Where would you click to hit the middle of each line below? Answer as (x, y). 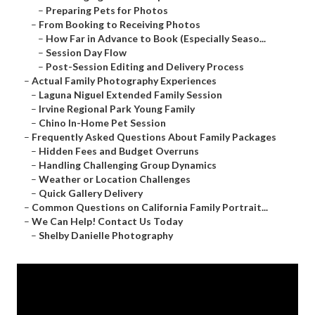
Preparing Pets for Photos (107, 11)
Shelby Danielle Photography (106, 236)
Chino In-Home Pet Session (102, 123)
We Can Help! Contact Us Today (107, 221)
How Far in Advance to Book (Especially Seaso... (156, 39)
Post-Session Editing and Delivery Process (145, 67)
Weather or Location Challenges (115, 179)
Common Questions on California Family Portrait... (150, 207)
